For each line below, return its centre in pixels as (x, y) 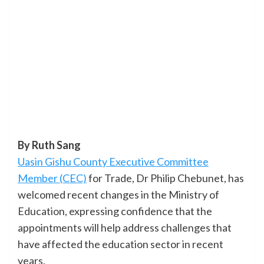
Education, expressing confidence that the (115, 211)
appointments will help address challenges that (125, 228)
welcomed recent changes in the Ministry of (118, 195)
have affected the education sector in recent (121, 244)
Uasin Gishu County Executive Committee (113, 162)
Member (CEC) (52, 178)
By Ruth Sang (49, 145)
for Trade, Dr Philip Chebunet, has (165, 178)
